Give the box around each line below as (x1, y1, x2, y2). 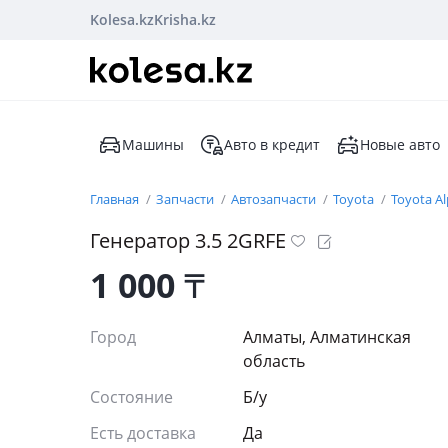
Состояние (90, 386, 177, 408)
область (243, 350, 305, 372)
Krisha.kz (154, 10, 216, 29)
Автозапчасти (231, 190, 319, 208)
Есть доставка (90, 422, 196, 444)
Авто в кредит (224, 135, 320, 154)
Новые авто (360, 135, 440, 154)
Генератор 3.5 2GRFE (90, 227, 286, 254)
